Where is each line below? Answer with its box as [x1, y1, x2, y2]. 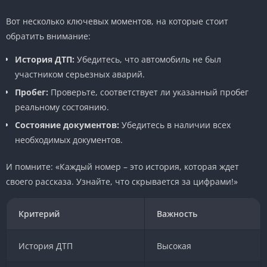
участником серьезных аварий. [15, 68, 145, 80]
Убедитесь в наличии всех [119, 119, 231, 131]
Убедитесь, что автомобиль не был [74, 53, 221, 65]
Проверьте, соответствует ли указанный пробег [48, 86, 249, 98]
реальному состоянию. [15, 101, 109, 113]
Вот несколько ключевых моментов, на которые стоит [6, 15, 228, 27]
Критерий [18, 207, 60, 219]
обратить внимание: [6, 30, 91, 42]
